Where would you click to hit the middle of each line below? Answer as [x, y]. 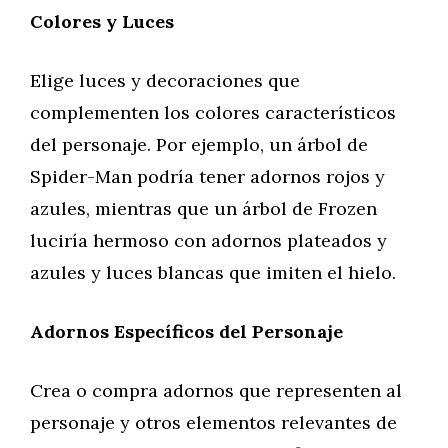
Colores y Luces [102, 21]
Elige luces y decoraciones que [165, 80]
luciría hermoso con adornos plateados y [208, 240]
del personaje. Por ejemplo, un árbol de [199, 144]
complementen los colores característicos [213, 112]
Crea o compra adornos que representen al [216, 390]
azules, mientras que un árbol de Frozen [203, 208]
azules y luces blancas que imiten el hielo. [213, 272]
